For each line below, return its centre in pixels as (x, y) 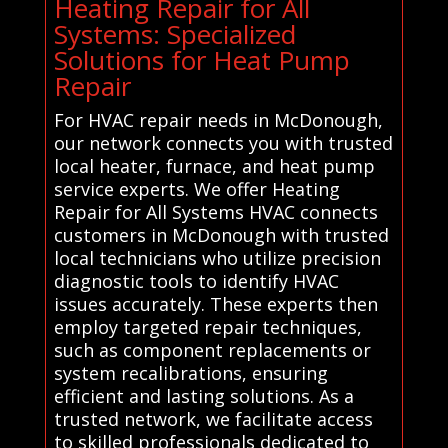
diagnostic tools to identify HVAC (196, 280)
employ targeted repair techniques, (207, 326)
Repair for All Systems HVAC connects (215, 211)
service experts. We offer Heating (196, 188)
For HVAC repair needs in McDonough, (218, 119)
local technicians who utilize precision (217, 257)
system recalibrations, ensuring (190, 372)
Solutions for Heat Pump (201, 59)
